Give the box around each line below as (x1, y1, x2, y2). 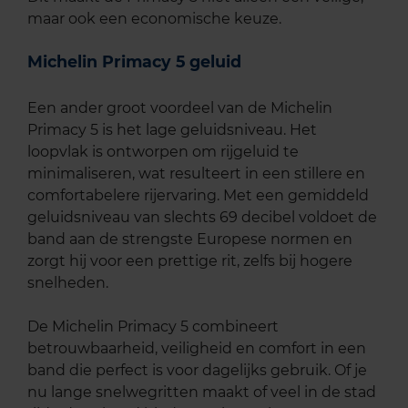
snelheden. (27, 274, 108, 292)
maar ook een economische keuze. (27, 9, 281, 27)
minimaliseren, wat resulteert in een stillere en (27, 165, 365, 183)
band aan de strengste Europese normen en (27, 230, 352, 249)
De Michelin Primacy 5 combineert (27, 318, 279, 336)
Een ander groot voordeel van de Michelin (27, 99, 332, 117)
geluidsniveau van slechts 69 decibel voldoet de (27, 209, 377, 227)
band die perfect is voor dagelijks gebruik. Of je (27, 362, 367, 380)
